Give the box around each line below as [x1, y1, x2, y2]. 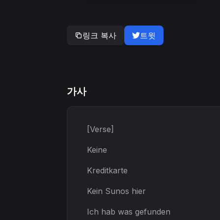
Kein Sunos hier [87, 186, 146, 196]
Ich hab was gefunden [87, 207, 170, 217]
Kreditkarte [87, 165, 128, 175]
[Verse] [87, 124, 114, 134]
